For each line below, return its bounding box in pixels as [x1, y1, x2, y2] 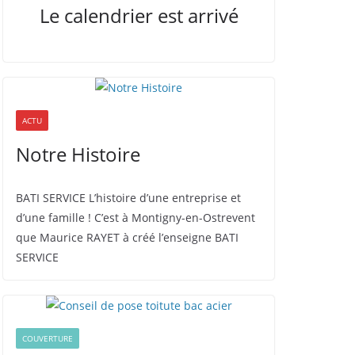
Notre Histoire [16, 141, 140, 167]
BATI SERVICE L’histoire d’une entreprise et [16, 190, 241, 205]
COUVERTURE [22, 333, 73, 344]
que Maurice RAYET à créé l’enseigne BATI [16, 230, 239, 245]
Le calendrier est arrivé [39, 2, 239, 29]
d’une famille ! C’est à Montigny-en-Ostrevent [16, 210, 255, 225]
